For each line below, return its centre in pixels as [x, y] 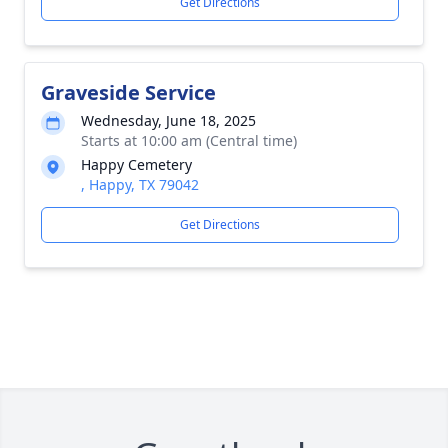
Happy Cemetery [136, 164]
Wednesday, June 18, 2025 [168, 120]
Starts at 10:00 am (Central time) [189, 140]
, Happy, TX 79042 [140, 184]
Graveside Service [128, 92]
